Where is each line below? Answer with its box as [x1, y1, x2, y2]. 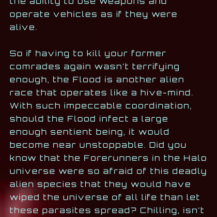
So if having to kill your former [10, 48, 167, 58]
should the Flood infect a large [10, 113, 169, 124]
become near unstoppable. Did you [10, 139, 187, 150]
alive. [10, 22, 41, 32]
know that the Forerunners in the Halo [10, 153, 207, 163]
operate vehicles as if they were [10, 9, 178, 19]
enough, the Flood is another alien [10, 74, 185, 84]
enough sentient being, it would [10, 126, 170, 137]
